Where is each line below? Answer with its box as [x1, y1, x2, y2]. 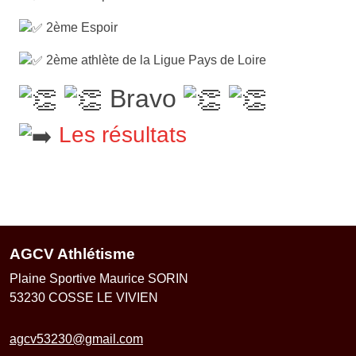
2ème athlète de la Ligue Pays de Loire [43, 52, 266, 67]
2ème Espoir [43, 21, 118, 35]
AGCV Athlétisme [10, 246, 135, 263]
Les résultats [59, 122, 187, 148]
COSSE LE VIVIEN [48, 291, 158, 305]
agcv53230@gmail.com [10, 332, 143, 346]
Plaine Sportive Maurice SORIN [10, 272, 188, 286]
